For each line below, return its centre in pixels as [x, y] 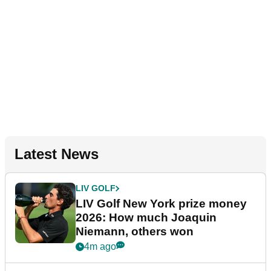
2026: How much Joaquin [146, 218]
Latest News [57, 154]
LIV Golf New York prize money [161, 204]
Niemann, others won [135, 232]
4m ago [100, 247]
